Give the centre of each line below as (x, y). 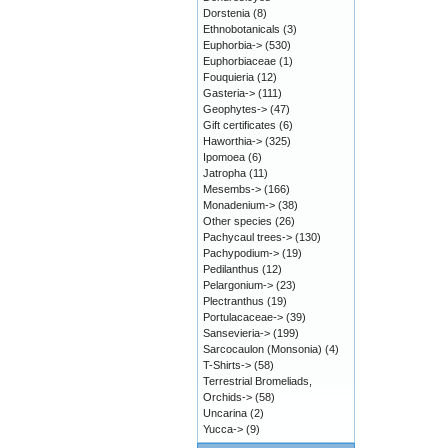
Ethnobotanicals (241, 29)
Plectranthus (233, 301)
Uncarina (225, 413)
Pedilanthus (231, 269)
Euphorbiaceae (239, 61)
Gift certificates (239, 125)
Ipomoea (224, 157)
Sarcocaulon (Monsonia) (262, 349)
